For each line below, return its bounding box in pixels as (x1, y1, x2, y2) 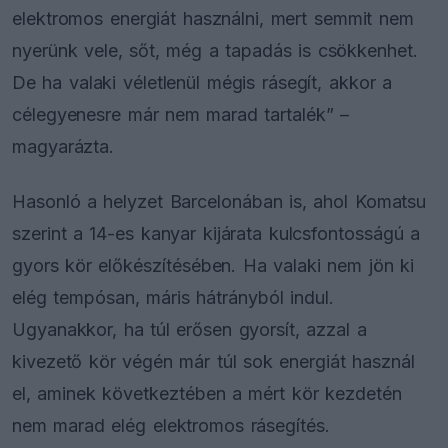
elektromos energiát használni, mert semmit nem (12, 7, 414, 29)
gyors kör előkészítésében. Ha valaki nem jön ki (12, 255, 414, 277)
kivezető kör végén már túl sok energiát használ (12, 351, 415, 373)
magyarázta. (12, 135, 115, 157)
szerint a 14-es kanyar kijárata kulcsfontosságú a (12, 223, 421, 245)
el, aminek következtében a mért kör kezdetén (12, 383, 402, 405)
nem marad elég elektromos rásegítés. (12, 415, 330, 437)
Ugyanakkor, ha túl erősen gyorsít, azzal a (12, 319, 367, 341)
